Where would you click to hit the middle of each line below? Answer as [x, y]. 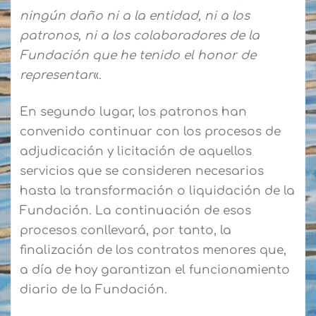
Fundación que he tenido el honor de [138, 56]
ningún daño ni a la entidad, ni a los [135, 16]
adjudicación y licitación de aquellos [136, 152]
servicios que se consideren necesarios [142, 171]
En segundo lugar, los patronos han [133, 112]
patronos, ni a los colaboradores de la [140, 36]
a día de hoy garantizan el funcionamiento [155, 270]
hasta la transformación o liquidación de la [157, 191]
